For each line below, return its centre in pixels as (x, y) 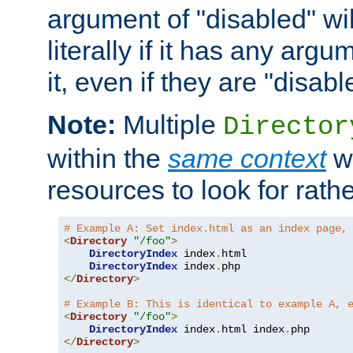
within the (108, 159)
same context (247, 159)
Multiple (169, 125)
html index (253, 330)
